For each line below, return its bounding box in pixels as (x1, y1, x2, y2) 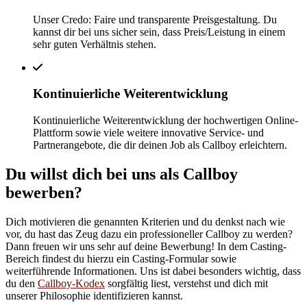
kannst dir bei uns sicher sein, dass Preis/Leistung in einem (33, 25, 285, 38)
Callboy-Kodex (38, 277, 105, 289)
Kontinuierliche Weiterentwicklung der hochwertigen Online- (33, 114, 298, 126)
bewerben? (5, 183, 82, 201)
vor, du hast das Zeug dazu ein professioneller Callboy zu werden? (5, 228, 293, 240)
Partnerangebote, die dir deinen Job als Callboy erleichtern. (33, 139, 287, 151)
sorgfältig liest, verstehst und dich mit (105, 277, 268, 289)
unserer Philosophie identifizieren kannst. (5, 289, 183, 302)
